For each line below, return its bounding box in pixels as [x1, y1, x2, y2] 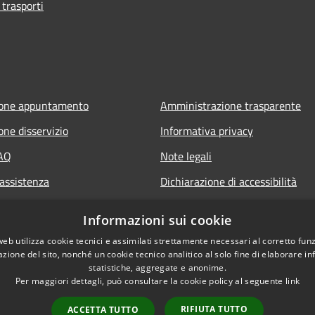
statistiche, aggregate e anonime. [89, 262, 226, 274]
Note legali [160, 147, 212, 165]
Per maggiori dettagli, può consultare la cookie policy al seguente [15, 275, 285, 287]
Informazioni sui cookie [83, 212, 232, 229]
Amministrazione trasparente [160, 96, 301, 114]
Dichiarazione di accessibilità [160, 172, 297, 190]
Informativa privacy [160, 122, 253, 139]
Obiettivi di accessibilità [160, 198, 274, 215]
